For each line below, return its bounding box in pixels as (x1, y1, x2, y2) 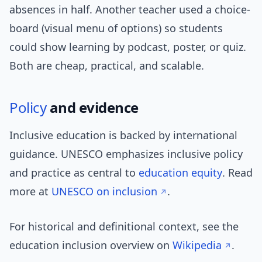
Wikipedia (173, 238, 222, 253)
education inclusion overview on (9, 238, 173, 253)
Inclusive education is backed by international (9, 128, 237, 143)
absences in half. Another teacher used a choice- (9, 2, 250, 17)
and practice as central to (9, 166, 139, 180)
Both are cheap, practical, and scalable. (9, 58, 204, 73)
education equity (139, 166, 222, 180)
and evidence (46, 98, 139, 118)
